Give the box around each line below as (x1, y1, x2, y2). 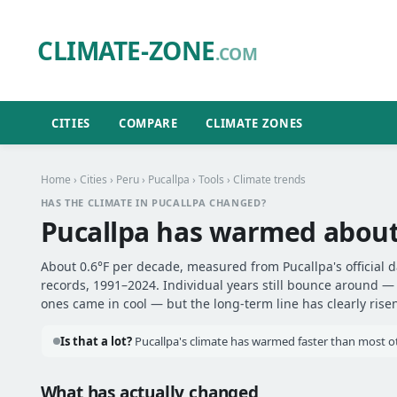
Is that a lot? (59, 333, 132, 349)
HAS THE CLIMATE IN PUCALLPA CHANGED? (40, 196, 267, 209)
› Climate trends (223, 172, 306, 187)
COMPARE (118, 114, 178, 131)
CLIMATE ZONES (206, 114, 303, 131)
